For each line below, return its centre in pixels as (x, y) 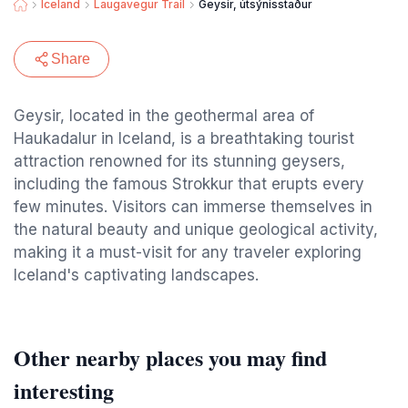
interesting (64, 390)
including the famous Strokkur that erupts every (189, 184)
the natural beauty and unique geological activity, (196, 229)
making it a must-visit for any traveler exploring (188, 252)
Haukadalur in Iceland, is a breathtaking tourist (184, 138)
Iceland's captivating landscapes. (136, 275)
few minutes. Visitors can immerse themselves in (193, 207)
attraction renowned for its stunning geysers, (179, 161)
